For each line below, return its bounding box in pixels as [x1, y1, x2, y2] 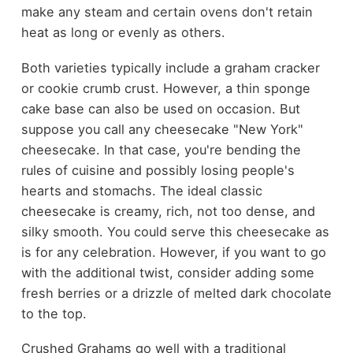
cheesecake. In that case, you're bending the [20, 141, 301, 158]
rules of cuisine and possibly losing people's [20, 162, 295, 178]
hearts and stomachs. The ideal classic [20, 182, 262, 199]
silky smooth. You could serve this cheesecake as [20, 223, 329, 240]
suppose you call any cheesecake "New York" [20, 121, 303, 137]
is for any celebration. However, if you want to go [20, 243, 326, 260]
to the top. [20, 305, 87, 321]
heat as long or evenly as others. [20, 24, 225, 41]
